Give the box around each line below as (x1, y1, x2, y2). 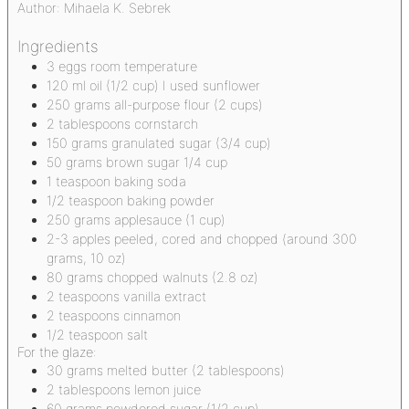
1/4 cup (184, 153, 227, 170)
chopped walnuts (107, 268, 208, 285)
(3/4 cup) (215, 134, 271, 151)
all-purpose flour (114, 96, 210, 112)
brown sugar (106, 153, 180, 170)
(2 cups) (214, 96, 263, 112)
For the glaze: (17, 343, 97, 360)
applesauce (114, 211, 182, 227)
